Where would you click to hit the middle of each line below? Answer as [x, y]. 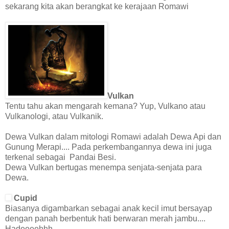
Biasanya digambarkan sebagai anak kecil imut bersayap [109, 209]
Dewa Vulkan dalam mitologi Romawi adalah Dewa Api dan [113, 137]
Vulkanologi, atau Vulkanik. [54, 117]
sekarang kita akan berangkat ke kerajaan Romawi [97, 7]
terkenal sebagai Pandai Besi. [61, 157]
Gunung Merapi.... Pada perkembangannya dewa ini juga [108, 147]
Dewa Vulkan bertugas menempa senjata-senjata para [104, 168]
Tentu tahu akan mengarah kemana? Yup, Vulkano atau [105, 106]
